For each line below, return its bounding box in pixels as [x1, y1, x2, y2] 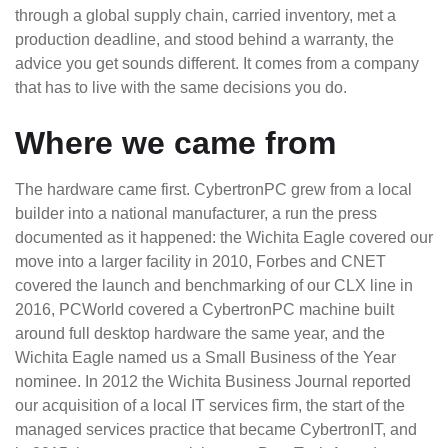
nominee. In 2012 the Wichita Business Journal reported [15, 373, 411, 390]
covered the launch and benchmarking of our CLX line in [15, 277, 413, 294]
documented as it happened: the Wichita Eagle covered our [15, 229, 433, 246]
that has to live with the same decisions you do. [15, 79, 347, 96]
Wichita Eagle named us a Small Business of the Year [15, 349, 396, 366]
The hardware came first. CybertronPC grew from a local [15, 181, 412, 198]
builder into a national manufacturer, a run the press [15, 205, 377, 222]
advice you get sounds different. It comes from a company [15, 55, 419, 72]
